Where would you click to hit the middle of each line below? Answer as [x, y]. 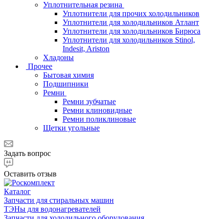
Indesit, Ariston [86, 48]
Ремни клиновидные [97, 110]
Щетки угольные [71, 128]
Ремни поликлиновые [99, 119]
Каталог [17, 191]
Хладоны [58, 57]
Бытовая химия [68, 75]
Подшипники [66, 84]
